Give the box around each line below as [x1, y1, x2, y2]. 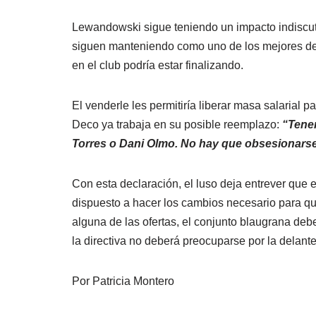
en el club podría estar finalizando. [72, 59, 243, 71]
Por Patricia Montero [72, 274, 174, 287]
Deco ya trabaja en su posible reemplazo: [72, 118, 282, 130]
